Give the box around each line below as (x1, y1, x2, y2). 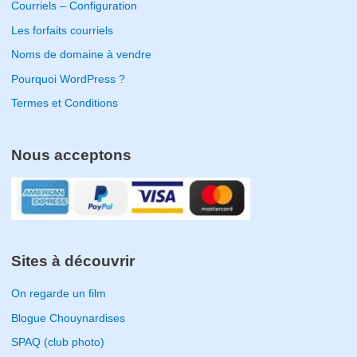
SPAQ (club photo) (10, 336, 104, 349)
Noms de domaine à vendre (10, 49, 151, 61)
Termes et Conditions (10, 96, 118, 109)
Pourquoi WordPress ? (10, 73, 125, 85)
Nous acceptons (10, 147, 131, 164)
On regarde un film (10, 288, 106, 300)
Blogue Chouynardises (10, 312, 125, 324)
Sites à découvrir (10, 252, 135, 269)
